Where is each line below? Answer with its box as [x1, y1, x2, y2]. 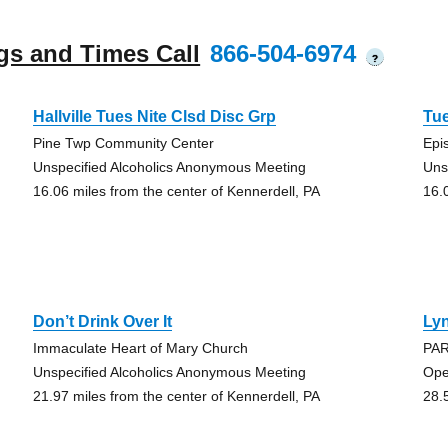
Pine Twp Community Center [32, 135, 214, 151]
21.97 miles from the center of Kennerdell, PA [32, 388, 320, 404]
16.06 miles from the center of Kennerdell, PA [32, 183, 320, 199]
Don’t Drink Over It [32, 313, 172, 330]
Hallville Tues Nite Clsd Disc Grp [32, 108, 276, 125]
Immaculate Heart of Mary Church [32, 340, 248, 356]
